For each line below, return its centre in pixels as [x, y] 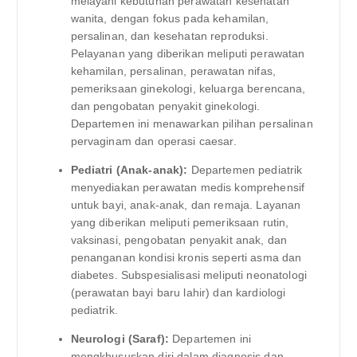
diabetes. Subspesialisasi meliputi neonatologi [188, 275]
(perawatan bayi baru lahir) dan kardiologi [178, 293]
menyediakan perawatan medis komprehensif [188, 188]
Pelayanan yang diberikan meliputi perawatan [188, 53]
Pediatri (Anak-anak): [129, 170]
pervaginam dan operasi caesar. [153, 141]
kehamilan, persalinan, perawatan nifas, [173, 71]
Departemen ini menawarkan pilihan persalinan [192, 123]
